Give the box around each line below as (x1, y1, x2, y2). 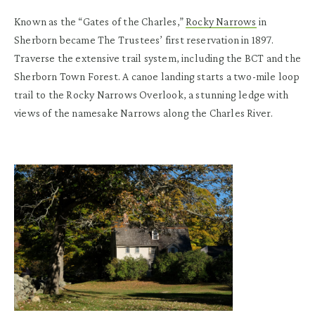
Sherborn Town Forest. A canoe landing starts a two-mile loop (14, 70, 300, 83)
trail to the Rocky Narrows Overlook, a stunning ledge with (14, 89, 289, 101)
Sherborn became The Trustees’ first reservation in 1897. (14, 34, 274, 46)
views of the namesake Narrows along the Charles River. (14, 107, 274, 120)
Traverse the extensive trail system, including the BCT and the (14, 52, 301, 65)
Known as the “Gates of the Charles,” (14, 15, 186, 28)
